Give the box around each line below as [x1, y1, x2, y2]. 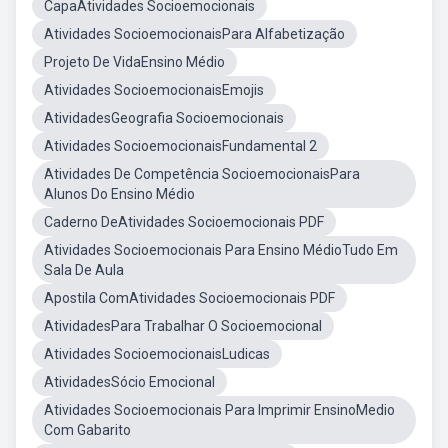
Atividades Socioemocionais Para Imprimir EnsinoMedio [44, 402, 395, 418]
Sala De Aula [44, 262, 124, 278]
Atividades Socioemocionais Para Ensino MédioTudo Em [44, 242, 398, 258]
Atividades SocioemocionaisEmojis [44, 82, 264, 98]
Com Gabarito [44, 422, 131, 438]
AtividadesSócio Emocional [44, 374, 215, 390]
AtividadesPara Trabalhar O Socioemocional [44, 318, 322, 334]
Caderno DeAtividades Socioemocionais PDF [44, 214, 324, 230]
